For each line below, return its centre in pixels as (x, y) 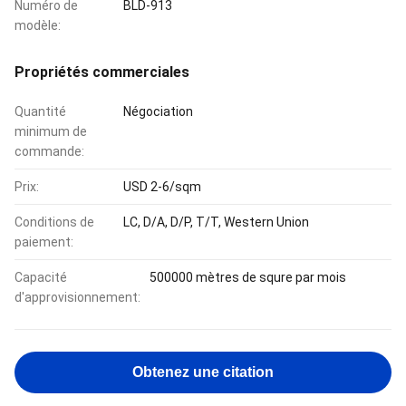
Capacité (41, 277)
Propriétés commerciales (102, 72)
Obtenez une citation (203, 372)
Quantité (40, 111)
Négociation (158, 111)
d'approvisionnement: (77, 297)
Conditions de (54, 222)
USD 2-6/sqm (162, 187)
